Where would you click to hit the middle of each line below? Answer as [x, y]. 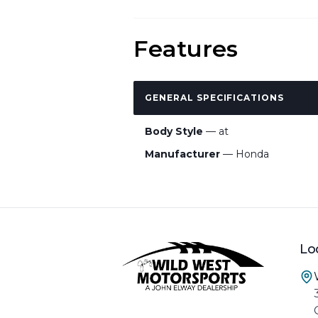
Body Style [174, 131]
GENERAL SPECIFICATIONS [215, 98]
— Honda [245, 154]
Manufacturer [182, 154]
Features [186, 49]
